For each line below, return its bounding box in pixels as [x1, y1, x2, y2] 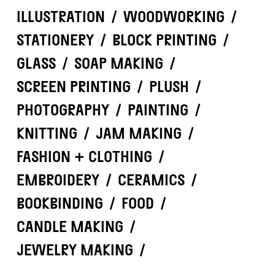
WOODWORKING [123, 7, 225, 26]
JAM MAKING [95, 124, 182, 142]
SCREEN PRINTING [16, 77, 131, 96]
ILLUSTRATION [16, 7, 105, 26]
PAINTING [127, 101, 188, 119]
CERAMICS [117, 171, 185, 189]
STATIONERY [16, 31, 94, 49]
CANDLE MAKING [16, 217, 123, 236]
